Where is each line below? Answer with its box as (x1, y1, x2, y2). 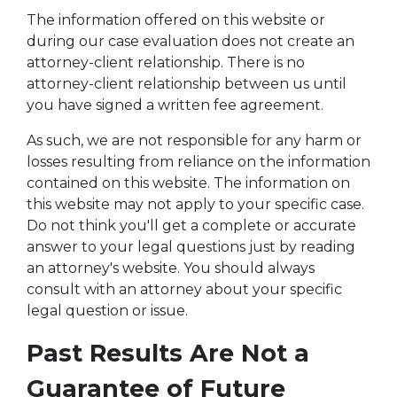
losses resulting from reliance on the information (27, 153, 370, 170)
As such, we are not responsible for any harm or (27, 132, 362, 149)
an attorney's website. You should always (27, 260, 315, 276)
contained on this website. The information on (27, 175, 350, 191)
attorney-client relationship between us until (27, 75, 346, 92)
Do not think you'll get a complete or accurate (27, 217, 356, 234)
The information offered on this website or (27, 12, 325, 28)
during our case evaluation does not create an (27, 33, 354, 50)
